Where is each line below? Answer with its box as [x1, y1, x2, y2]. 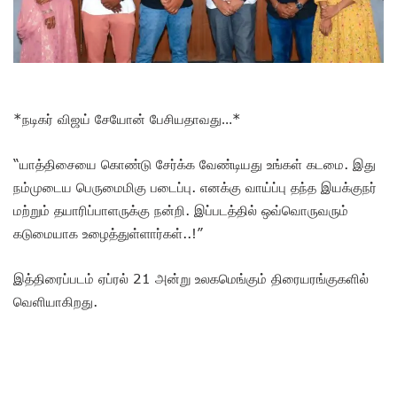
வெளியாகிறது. [13, 292, 97, 309]
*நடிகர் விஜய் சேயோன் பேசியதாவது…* [13, 110, 241, 127]
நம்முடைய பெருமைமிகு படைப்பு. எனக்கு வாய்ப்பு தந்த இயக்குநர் [13, 178, 377, 195]
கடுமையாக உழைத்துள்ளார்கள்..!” [13, 224, 203, 241]
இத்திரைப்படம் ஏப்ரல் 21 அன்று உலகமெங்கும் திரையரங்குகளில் [13, 269, 369, 286]
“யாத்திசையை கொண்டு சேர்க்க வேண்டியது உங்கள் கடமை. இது [13, 155, 376, 172]
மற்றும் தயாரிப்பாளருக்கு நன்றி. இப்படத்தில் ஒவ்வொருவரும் [13, 201, 348, 218]
